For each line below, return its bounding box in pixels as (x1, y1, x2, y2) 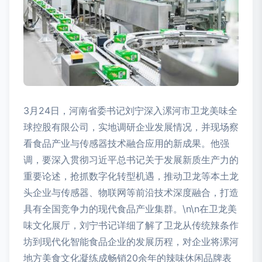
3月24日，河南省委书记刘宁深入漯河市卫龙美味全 (23, 105, 237, 117)
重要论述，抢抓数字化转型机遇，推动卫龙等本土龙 (23, 170, 239, 182)
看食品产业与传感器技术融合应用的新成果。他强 (23, 137, 229, 150)
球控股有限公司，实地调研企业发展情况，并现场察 (23, 121, 239, 133)
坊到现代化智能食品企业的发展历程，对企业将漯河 (23, 236, 239, 248)
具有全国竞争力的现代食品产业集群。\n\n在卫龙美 (23, 203, 237, 215)
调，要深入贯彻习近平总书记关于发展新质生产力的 (23, 154, 239, 166)
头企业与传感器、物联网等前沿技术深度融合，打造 (23, 187, 239, 199)
